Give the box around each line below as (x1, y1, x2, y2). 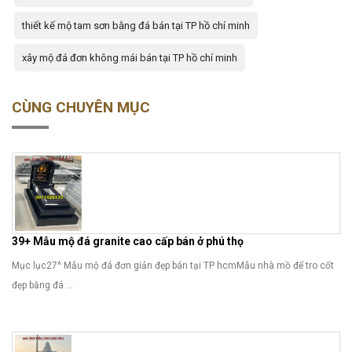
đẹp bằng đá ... (12, 279, 73, 291)
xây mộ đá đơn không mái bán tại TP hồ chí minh (22, 51, 237, 64)
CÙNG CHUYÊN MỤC (12, 97, 150, 116)
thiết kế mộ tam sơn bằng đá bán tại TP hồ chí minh (22, 19, 250, 31)
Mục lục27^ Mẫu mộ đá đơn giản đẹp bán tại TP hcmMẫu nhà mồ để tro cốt (12, 259, 334, 271)
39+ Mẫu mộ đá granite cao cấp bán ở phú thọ (12, 234, 244, 247)
